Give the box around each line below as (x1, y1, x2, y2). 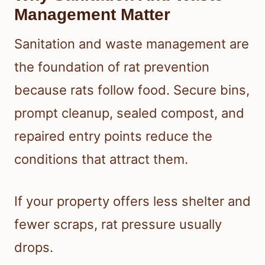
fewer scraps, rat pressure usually (14, 216, 222, 232)
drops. (14, 239, 53, 255)
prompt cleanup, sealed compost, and (14, 105, 244, 121)
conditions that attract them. (14, 151, 188, 167)
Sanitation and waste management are (14, 35, 249, 51)
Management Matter (14, 5, 170, 24)
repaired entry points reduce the (14, 128, 212, 144)
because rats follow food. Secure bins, (14, 82, 250, 98)
